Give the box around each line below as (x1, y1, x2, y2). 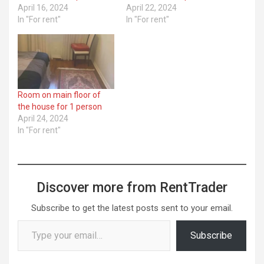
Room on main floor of (18, 90, 101, 100)
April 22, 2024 (126, 2, 177, 12)
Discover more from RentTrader (37, 180, 227, 196)
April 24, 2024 (18, 114, 68, 124)
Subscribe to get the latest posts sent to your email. (31, 203, 233, 214)
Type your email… (17, 214, 43, 226)
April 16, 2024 (18, 2, 68, 12)
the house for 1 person (18, 102, 102, 112)
